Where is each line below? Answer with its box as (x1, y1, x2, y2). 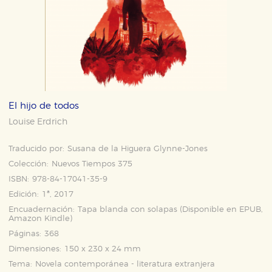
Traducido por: (8, 145, 65, 153)
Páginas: (8, 230, 42, 238)
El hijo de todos (8, 101, 80, 110)
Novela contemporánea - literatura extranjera (35, 260, 216, 268)
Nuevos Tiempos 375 (52, 160, 133, 168)
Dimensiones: (8, 245, 62, 253)
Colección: (8, 160, 49, 168)
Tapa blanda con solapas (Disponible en (78, 206, 240, 214)
